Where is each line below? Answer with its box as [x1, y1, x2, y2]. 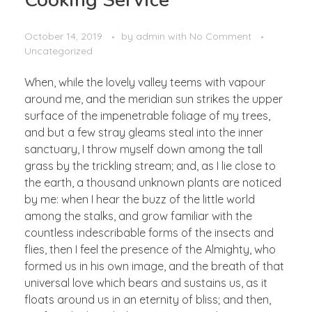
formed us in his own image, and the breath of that [24, 258, 284, 273]
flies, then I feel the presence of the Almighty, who [24, 242, 276, 256]
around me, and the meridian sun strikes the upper [24, 91, 283, 106]
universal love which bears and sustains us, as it [24, 275, 267, 290]
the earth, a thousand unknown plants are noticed [24, 175, 281, 189]
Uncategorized [24, 44, 93, 57]
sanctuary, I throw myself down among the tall [24, 141, 263, 156]
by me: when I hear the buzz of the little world [24, 192, 255, 206]
